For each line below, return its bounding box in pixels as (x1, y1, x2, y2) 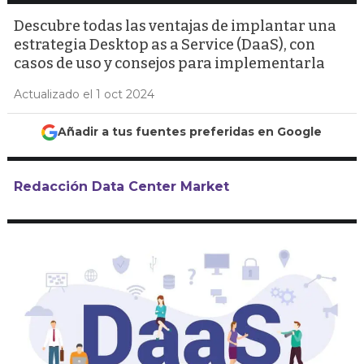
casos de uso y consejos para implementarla (14, 54, 326, 72)
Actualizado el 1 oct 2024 (14, 87, 155, 102)
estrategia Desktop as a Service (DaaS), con (14, 36, 316, 54)
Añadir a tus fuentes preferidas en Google (58, 124, 323, 139)
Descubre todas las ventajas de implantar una (14, 17, 337, 35)
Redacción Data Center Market (14, 179, 230, 194)
